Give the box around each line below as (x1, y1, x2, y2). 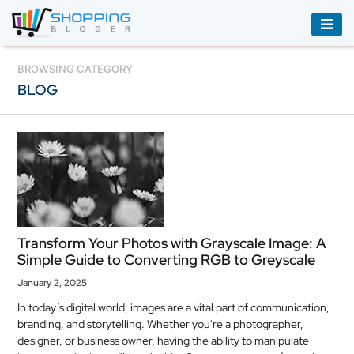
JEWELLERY (49, 326, 125, 343)
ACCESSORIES (32, 55, 119, 71)
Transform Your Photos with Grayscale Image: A (17, 234, 327, 252)
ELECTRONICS (32, 187, 119, 204)
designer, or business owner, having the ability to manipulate (17, 333, 310, 348)
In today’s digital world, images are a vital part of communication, (17, 300, 330, 314)
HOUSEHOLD (32, 219, 114, 235)
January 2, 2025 (17, 277, 88, 289)
